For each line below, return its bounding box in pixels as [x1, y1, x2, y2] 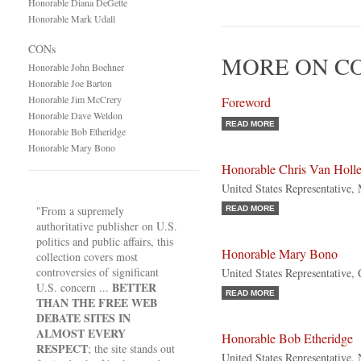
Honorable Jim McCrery [28, 93, 122, 106]
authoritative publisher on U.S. [36, 218, 177, 234]
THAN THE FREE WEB [36, 294, 157, 311]
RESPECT [36, 340, 88, 357]
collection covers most [36, 249, 138, 264]
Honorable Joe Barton [28, 77, 112, 89]
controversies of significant [36, 264, 159, 280]
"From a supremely [36, 203, 124, 218]
